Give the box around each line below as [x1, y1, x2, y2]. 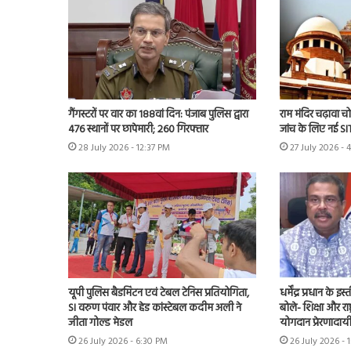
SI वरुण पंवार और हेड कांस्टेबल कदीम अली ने [68, 299, 241, 318]
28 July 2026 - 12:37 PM [78, 139, 170, 156]
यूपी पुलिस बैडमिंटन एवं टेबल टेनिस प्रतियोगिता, [68, 284, 249, 303]
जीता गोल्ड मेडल [68, 314, 132, 333]
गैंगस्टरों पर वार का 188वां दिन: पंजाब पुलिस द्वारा [68, 105, 248, 124]
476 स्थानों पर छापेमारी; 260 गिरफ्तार [68, 120, 208, 139]
